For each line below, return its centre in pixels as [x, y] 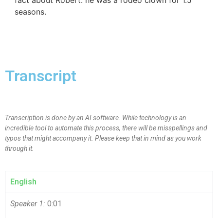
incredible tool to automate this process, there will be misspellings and [106, 128]
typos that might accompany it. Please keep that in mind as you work [103, 138]
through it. [19, 149]
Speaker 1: [28, 203]
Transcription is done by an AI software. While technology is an [96, 118]
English [23, 182]
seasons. [30, 11]
